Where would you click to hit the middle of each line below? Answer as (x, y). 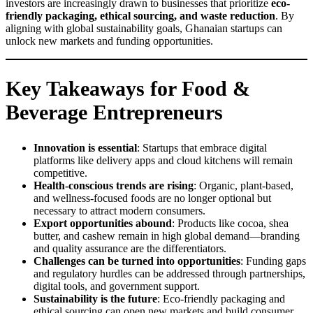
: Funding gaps (273, 261)
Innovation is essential (85, 148)
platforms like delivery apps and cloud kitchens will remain (163, 161)
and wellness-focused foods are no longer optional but (152, 198)
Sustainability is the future (95, 299)
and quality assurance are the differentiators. (130, 249)
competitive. (60, 173)
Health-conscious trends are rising (114, 186)
